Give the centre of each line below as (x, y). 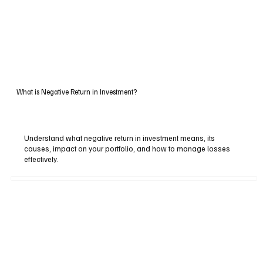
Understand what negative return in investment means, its (120, 138)
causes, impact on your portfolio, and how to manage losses (127, 148)
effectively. (41, 159)
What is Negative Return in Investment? (76, 91)
